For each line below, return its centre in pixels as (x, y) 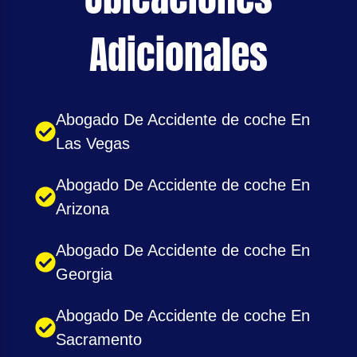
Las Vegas (93, 144)
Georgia (84, 275)
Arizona (82, 209)
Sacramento (99, 340)
